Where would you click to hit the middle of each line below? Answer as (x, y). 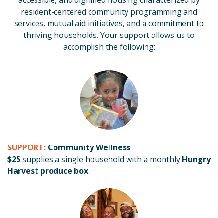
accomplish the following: (109, 47)
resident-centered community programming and (109, 12)
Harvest (23, 171)
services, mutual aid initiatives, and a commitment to (109, 23)
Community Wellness (89, 147)
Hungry (196, 159)
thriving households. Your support (87, 35)
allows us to (173, 35)
